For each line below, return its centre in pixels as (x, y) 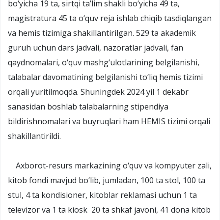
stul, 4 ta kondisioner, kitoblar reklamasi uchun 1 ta (102, 195)
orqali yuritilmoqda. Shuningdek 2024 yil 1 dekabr (98, 92)
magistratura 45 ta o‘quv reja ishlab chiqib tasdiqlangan (110, 18)
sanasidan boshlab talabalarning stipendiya (88, 106)
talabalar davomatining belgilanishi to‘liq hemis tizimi (105, 77)
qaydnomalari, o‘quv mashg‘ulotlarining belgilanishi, (104, 62)
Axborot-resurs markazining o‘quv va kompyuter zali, (110, 165)
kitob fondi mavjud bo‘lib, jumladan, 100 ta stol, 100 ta (107, 180)
